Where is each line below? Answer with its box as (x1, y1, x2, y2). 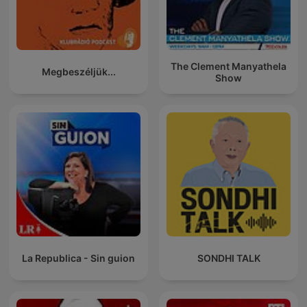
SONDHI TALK (197, 252, 260, 265)
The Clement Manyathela (171, 60, 286, 72)
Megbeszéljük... (41, 66, 116, 78)
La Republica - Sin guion (22, 252, 135, 265)
